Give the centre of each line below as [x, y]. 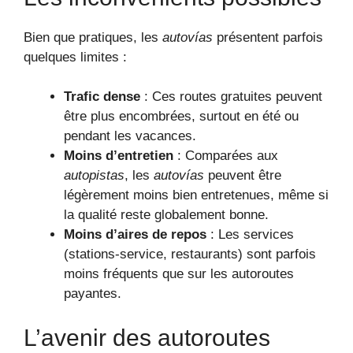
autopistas [94, 176]
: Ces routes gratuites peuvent [231, 97]
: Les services [250, 235]
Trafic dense [102, 97]
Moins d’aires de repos [135, 235]
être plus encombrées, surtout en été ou [181, 117]
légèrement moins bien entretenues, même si [196, 195]
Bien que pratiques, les [93, 37]
